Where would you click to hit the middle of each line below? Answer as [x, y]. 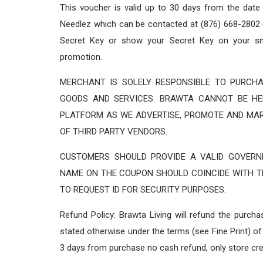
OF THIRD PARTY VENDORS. [114, 131]
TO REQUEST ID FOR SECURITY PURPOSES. [143, 189]
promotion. [81, 57]
